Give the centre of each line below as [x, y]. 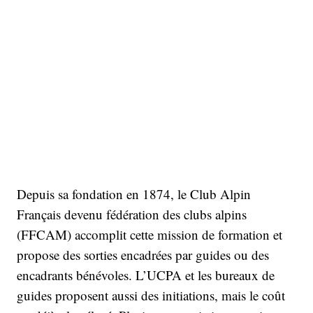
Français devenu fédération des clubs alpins [132, 214]
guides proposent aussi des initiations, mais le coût [151, 295]
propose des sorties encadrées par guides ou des [143, 254]
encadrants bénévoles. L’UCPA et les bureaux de [146, 275]
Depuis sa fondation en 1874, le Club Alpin [134, 194]
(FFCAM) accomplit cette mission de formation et [150, 234]
